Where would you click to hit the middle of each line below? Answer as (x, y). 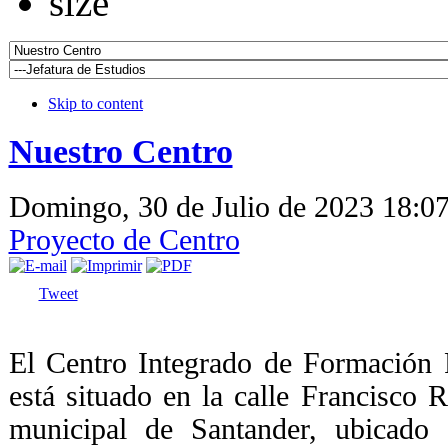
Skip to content (95, 103)
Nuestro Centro (120, 151)
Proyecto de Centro (124, 239)
